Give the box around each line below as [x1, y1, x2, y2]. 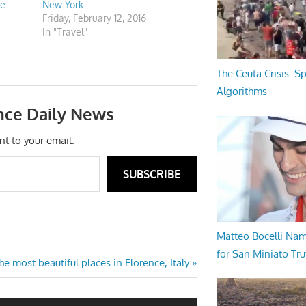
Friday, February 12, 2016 [42, 12, 146, 25]
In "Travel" [42, 26, 87, 38]
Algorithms [216, 85, 267, 98]
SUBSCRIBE [122, 167, 180, 182]
